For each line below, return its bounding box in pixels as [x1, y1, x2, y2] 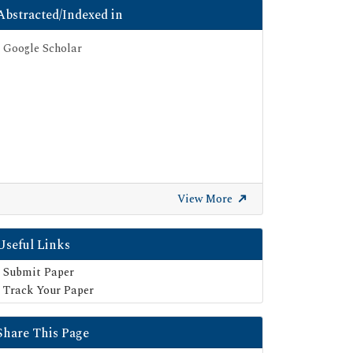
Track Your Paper [3, 281, 94, 299]
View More [177, 190, 236, 207]
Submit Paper [3, 263, 74, 281]
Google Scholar [3, 39, 82, 57]
